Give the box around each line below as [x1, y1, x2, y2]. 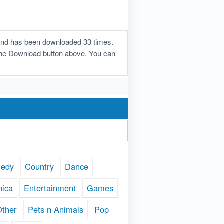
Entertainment [23, 182, 76, 194]
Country [25, 160, 54, 173]
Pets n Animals [28, 203, 83, 216]
